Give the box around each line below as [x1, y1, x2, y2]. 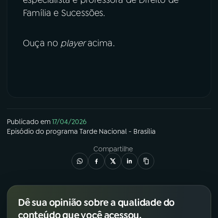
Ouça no [23, 37, 61, 49]
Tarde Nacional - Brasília [79, 127, 156, 136]
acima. [87, 37, 117, 49]
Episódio [7, 127, 34, 136]
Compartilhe [93, 144, 133, 153]
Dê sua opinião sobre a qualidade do [18, 196, 175, 209]
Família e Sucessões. [23, 7, 106, 19]
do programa [34, 127, 79, 136]
